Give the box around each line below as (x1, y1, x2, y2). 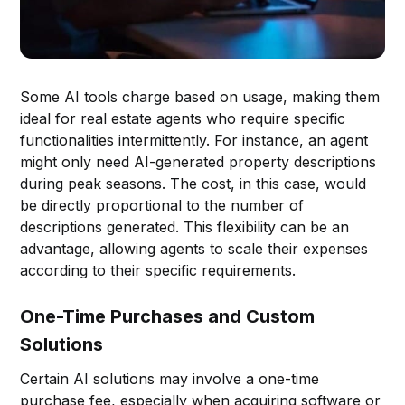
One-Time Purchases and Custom (20, 305, 316, 327)
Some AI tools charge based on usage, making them (20, 87, 381, 106)
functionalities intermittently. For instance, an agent (20, 130, 369, 149)
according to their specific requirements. (20, 260, 297, 279)
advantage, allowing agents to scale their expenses (20, 239, 369, 258)
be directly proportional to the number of (20, 195, 305, 214)
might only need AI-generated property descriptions (20, 152, 377, 171)
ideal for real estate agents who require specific (20, 108, 346, 127)
